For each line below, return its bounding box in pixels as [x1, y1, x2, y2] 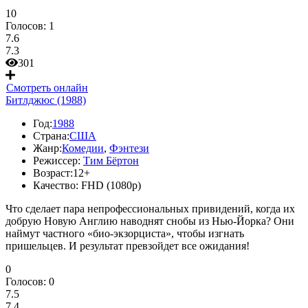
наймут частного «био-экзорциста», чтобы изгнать [5, 228, 244, 239]
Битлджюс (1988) [5, 94, 86, 106]
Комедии [62, 142, 104, 154]
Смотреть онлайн [6, 82, 88, 93]
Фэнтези [109, 142, 149, 154]
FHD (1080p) [81, 179, 141, 191]
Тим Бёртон [83, 155, 139, 166]
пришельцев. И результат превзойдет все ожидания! [5, 240, 250, 252]
